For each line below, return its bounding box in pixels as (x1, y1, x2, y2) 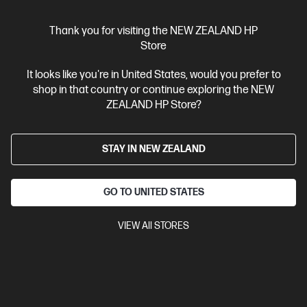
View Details (12, 51, 70, 64)
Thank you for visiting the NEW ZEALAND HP (49, 25, 258, 38)
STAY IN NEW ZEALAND (101, 143, 206, 155)
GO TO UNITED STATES (103, 186, 204, 198)
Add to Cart (106, 51, 160, 64)
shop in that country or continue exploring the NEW (33, 84, 274, 97)
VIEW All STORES (118, 220, 189, 232)
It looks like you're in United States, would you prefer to (26, 69, 281, 82)
